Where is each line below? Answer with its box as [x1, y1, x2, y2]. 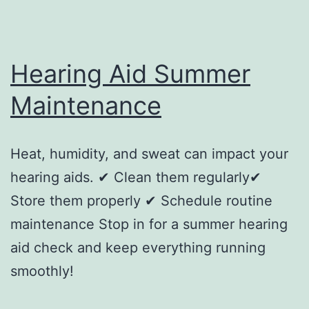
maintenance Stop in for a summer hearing [10, 215, 288, 232]
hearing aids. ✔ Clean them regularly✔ [10, 168, 261, 186]
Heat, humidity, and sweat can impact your [10, 145, 288, 162]
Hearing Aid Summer [10, 58, 250, 89]
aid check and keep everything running [10, 239, 266, 256]
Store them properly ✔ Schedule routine [10, 192, 272, 209]
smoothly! [10, 262, 74, 279]
